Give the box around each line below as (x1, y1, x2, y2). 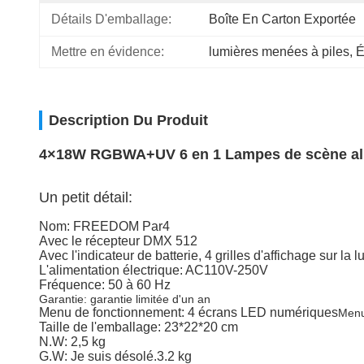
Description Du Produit (49, 112, 208, 128)
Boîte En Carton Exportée (209, 12, 356, 26)
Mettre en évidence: (51, 45, 164, 58)
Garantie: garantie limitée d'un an (39, 292, 210, 305)
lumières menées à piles (209, 45, 349, 58)
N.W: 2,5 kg (39, 335, 106, 349)
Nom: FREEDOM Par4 (39, 219, 170, 233)
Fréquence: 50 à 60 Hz (39, 278, 171, 292)
